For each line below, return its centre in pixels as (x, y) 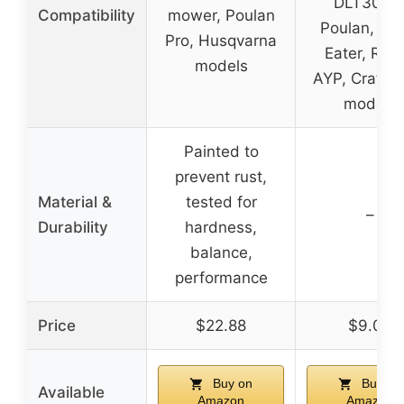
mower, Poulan (221, 15)
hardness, (221, 227)
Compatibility (87, 15)
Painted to (221, 151)
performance (221, 277)
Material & (75, 202)
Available (71, 392)
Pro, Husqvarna (221, 40)
